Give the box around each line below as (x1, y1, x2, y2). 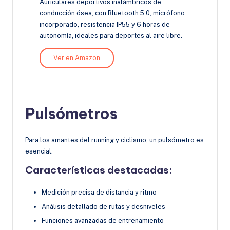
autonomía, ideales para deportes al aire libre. (40, 31, 182, 40)
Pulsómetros (25, 104, 118, 124)
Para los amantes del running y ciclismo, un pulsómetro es (25, 136, 204, 144)
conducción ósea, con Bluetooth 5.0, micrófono (40, 9, 185, 17)
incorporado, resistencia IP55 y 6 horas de (40, 20, 170, 28)
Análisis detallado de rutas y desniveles (42, 202, 165, 210)
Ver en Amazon (53, 54, 101, 62)
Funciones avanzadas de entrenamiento (42, 216, 164, 224)
